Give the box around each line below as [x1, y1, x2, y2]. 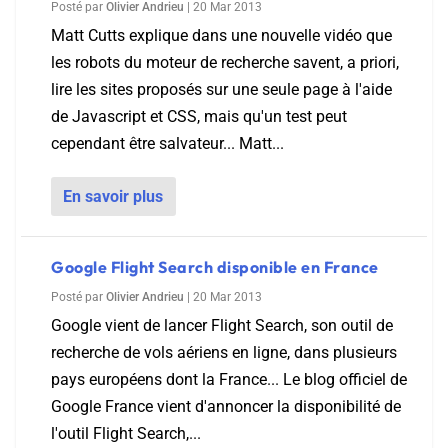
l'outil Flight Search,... [51, 424, 201, 443]
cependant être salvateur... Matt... [51, 134, 284, 153]
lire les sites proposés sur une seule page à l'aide [51, 80, 392, 99]
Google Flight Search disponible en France [51, 257, 379, 277]
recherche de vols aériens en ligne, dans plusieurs [51, 343, 397, 362]
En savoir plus [63, 187, 163, 206]
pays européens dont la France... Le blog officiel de [51, 370, 407, 389]
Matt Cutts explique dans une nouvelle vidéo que [51, 26, 392, 45]
